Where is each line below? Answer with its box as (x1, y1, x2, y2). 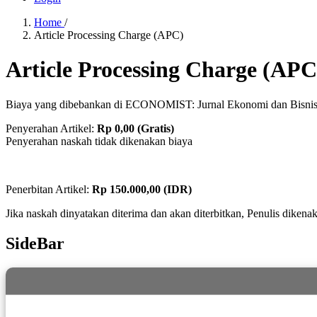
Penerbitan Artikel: (6, 183, 92, 195)
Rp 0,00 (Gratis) (97, 122, 174, 134)
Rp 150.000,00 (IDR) (92, 183, 192, 195)
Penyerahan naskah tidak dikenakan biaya (6, 134, 192, 147)
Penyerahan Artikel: (6, 122, 97, 134)
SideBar (6, 234, 64, 253)
